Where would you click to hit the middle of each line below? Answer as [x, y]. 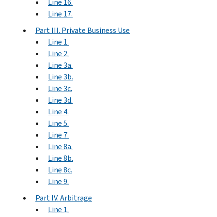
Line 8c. [60, 170]
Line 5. [58, 123]
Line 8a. [60, 146]
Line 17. [60, 14]
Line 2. [58, 53]
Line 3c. [60, 88]
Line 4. [58, 111]
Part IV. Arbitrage [64, 198]
